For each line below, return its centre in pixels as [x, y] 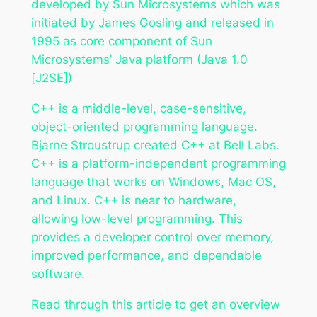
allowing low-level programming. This [137, 218]
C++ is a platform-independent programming [158, 163]
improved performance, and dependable [146, 255]
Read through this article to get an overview [155, 304]
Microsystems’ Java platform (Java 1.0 [139, 60]
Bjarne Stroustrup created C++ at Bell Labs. [155, 145]
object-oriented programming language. [144, 126]
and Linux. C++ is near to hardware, [133, 200]
